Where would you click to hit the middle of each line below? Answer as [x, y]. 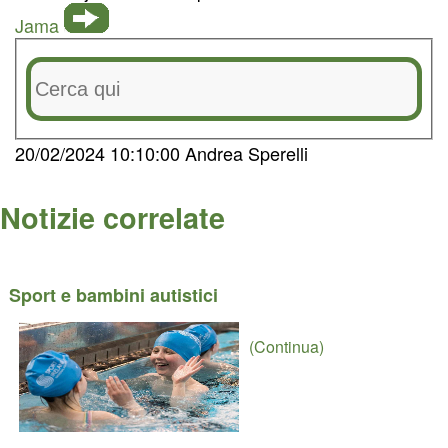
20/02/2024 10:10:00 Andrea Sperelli [161, 153]
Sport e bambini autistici [113, 295]
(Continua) [286, 346]
